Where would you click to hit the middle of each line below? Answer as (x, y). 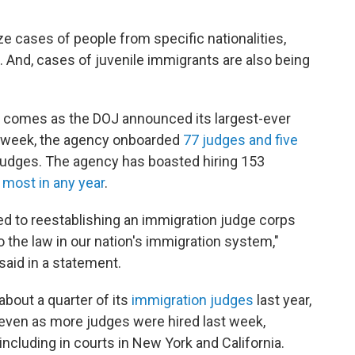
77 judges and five (240, 140)
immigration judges (193, 300)
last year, (282, 300)
